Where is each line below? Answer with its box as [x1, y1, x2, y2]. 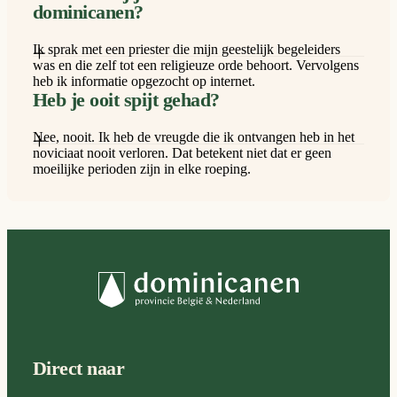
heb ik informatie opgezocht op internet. [32, 73, 255, 89]
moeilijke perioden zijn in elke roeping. [32, 160, 251, 176]
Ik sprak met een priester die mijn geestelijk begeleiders [32, 41, 340, 57]
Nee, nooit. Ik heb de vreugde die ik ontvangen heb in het [32, 128, 354, 144]
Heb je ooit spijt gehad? [32, 88, 220, 111]
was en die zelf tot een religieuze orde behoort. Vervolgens [32, 57, 359, 73]
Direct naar [32, 356, 125, 379]
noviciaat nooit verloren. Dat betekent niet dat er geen [32, 144, 331, 160]
